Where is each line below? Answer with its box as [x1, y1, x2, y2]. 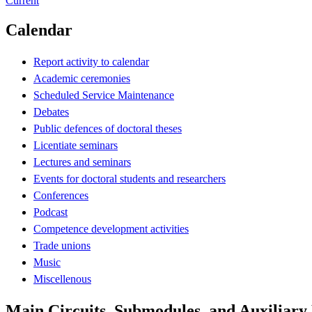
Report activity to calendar [33, 55, 149, 68]
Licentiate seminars [33, 139, 118, 151]
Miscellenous [33, 272, 91, 285]
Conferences [33, 189, 88, 201]
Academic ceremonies [33, 72, 130, 84]
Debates [33, 105, 69, 118]
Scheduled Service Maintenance [33, 88, 174, 101]
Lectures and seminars [33, 155, 131, 168]
